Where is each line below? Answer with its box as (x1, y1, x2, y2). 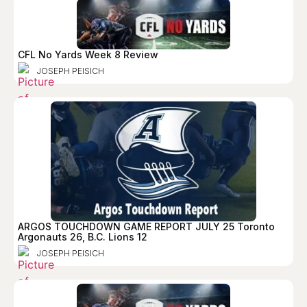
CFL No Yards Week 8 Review (18, 48, 158, 60)
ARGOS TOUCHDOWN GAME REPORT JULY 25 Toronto (18, 221, 275, 233)
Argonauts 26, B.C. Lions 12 (18, 231, 147, 243)
